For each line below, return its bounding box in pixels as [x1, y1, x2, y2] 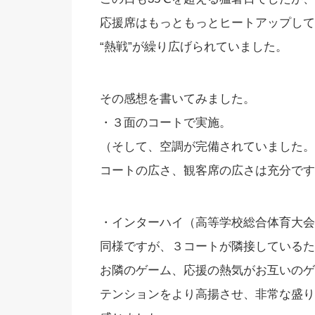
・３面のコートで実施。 [100, 115, 231, 129]
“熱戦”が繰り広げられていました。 [100, 39, 288, 53]
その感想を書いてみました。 [100, 91, 255, 105]
